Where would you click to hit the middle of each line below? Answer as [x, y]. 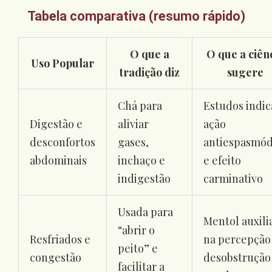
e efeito [222, 160]
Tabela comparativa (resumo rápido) [136, 16]
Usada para [145, 212]
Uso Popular [63, 63]
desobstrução [237, 257]
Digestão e [56, 124]
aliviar [133, 124]
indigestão [144, 178]
